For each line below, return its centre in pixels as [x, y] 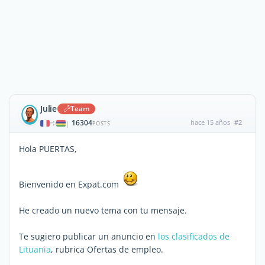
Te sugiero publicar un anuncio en [88, 236]
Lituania [35, 249]
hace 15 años [210, 122]
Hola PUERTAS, [48, 149]
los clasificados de [194, 236]
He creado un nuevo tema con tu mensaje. [103, 210]
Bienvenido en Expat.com [70, 184]
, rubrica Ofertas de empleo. [107, 249]
